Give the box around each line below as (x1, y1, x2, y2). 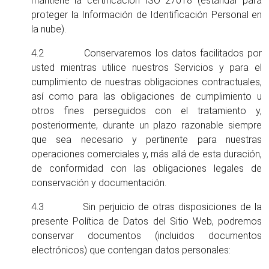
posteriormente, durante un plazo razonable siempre (31, 119, 262, 131)
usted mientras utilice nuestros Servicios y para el (31, 62, 262, 73)
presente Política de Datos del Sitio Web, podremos (31, 216, 262, 227)
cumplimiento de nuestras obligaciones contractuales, (31, 76, 262, 88)
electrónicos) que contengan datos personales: (31, 244, 231, 256)
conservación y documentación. (31, 177, 166, 189)
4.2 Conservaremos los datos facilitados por (31, 47, 262, 59)
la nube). (31, 23, 66, 35)
